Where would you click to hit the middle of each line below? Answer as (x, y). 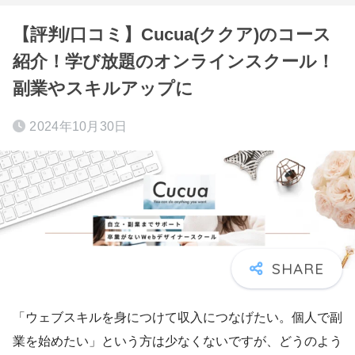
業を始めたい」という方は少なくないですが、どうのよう (177, 341)
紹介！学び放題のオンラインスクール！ (174, 61)
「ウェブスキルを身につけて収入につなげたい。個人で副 (177, 317)
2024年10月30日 (78, 126)
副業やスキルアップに (103, 88)
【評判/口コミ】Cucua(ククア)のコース (172, 34)
